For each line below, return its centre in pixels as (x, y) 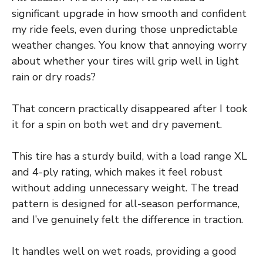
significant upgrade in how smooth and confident (129, 13)
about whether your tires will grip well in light (125, 61)
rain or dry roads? (54, 77)
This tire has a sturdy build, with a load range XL (129, 156)
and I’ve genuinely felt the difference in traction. (127, 219)
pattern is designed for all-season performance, (126, 203)
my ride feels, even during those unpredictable (125, 29)
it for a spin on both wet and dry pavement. (117, 124)
